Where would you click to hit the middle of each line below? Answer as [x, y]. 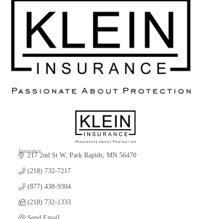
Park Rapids [86, 155]
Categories [31, 158]
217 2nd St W [46, 155]
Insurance [30, 151]
